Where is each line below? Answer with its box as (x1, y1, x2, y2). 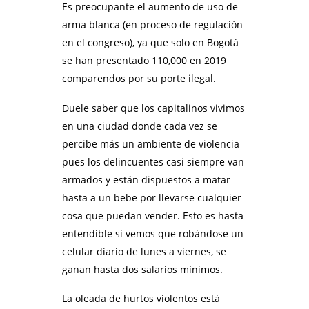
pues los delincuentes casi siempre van (62, 154, 244, 168)
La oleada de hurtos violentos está (62, 292, 220, 306)
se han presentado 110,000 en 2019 (62, 53, 226, 67)
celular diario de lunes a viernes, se (62, 244, 226, 258)
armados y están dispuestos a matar (62, 172, 230, 186)
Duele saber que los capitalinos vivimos (62, 101, 245, 114)
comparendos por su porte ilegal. (62, 71, 216, 85)
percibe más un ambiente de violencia (62, 137, 239, 150)
